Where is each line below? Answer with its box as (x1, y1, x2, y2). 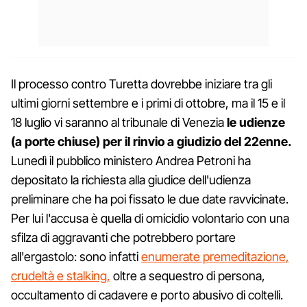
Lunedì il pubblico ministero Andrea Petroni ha (11, 153, 251, 168)
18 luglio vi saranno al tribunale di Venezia (11, 114, 227, 130)
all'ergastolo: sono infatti (11, 249, 141, 264)
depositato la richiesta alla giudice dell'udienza (11, 172, 251, 187)
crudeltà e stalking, (11, 268, 110, 283)
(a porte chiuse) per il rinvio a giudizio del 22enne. (11, 134, 291, 149)
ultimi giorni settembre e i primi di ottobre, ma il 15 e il (11, 95, 285, 110)
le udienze (227, 114, 285, 130)
